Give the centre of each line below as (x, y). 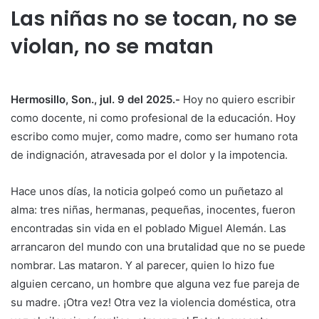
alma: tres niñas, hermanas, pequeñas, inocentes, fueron (153, 210)
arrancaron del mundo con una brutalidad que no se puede (158, 247)
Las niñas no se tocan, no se (154, 19)
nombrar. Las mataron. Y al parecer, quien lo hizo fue (143, 266)
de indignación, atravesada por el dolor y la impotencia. (149, 155)
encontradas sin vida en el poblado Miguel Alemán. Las (148, 229)
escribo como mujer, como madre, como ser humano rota (154, 137)
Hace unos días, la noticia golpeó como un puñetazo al (147, 192)
